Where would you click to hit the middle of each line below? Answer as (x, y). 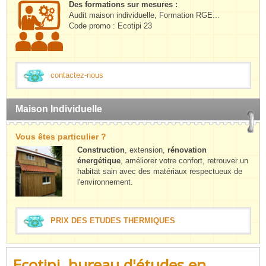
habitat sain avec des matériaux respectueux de (160, 171)
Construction (101, 150)
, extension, (146, 150)
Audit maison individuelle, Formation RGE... (144, 15)
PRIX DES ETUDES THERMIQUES (113, 221)
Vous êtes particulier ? (61, 137)
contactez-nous (77, 75)
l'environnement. (105, 182)
